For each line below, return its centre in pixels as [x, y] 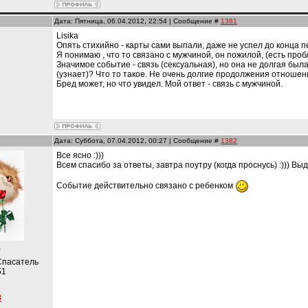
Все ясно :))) [80, 155]
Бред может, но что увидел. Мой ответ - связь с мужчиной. [169, 84]
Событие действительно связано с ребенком [146, 186]
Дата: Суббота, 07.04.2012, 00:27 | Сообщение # [137, 141]
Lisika [67, 36]
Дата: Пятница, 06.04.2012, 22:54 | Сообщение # [137, 21]
